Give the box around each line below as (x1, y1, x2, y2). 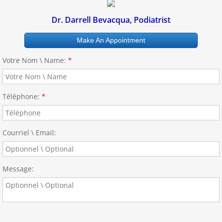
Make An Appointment (76, 36, 145, 44)
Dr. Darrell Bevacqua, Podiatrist (52, 14, 170, 25)
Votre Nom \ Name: (2, 55, 68, 65)
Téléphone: (2, 91, 42, 101)
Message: (2, 164, 34, 173)
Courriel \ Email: (2, 127, 56, 137)
